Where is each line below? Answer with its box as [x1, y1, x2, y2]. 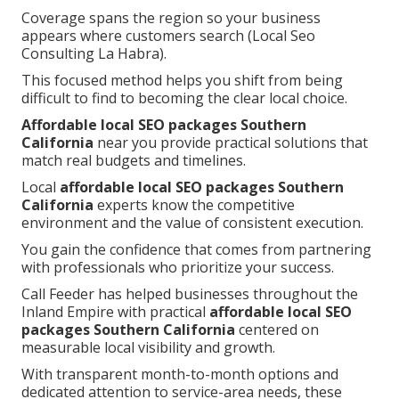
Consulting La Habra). [21, 43, 167, 63]
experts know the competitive [94, 194, 295, 215]
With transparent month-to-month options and [21, 363, 338, 384]
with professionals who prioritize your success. [21, 256, 334, 277]
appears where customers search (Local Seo [21, 25, 315, 45]
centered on [235, 319, 319, 339]
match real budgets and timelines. [21, 150, 246, 170]
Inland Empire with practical [21, 301, 209, 322]
